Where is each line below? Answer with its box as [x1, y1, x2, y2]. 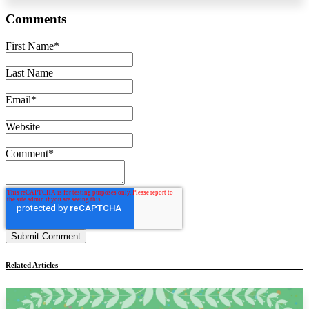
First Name [6, 39, 54, 52]
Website [6, 120, 40, 132]
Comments [6, 11, 66, 26]
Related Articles [6, 260, 58, 269]
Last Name [6, 66, 53, 79]
